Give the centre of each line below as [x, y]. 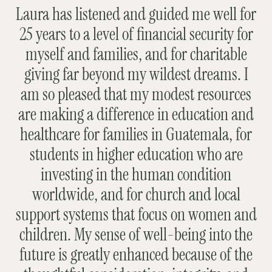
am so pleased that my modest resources [136, 94]
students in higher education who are [136, 155]
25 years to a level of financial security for [136, 34]
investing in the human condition [136, 175]
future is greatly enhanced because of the [136, 255]
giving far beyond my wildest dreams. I [136, 74]
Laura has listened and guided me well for [136, 14]
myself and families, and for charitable [136, 54]
